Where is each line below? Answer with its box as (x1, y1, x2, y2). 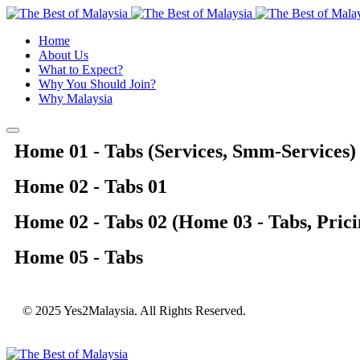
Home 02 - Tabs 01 (14, 176, 167, 197)
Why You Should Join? (39, 77, 156, 91)
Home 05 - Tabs (14, 247, 143, 268)
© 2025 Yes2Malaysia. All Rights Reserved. (22, 304, 246, 317)
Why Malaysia (39, 92, 112, 105)
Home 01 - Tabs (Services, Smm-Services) (14, 141, 356, 162)
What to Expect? (39, 63, 123, 76)
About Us (39, 48, 88, 62)
